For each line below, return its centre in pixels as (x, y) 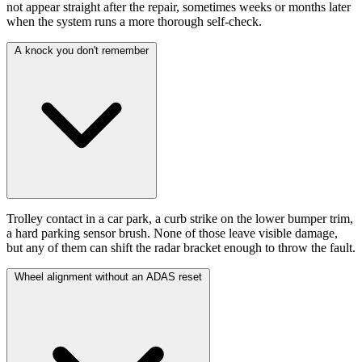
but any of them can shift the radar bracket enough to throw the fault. (181, 248)
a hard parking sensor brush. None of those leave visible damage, (172, 234)
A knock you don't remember (82, 51)
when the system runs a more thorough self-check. (134, 22)
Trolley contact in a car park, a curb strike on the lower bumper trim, (180, 219)
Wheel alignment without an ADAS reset (108, 277)
